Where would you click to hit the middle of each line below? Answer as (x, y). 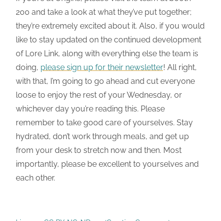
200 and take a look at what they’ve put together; (104, 12)
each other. (36, 178)
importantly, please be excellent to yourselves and (107, 164)
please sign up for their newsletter (102, 67)
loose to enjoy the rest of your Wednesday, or (99, 95)
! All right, (180, 67)
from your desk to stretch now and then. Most (99, 150)
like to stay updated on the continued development (109, 39)
